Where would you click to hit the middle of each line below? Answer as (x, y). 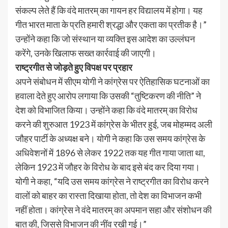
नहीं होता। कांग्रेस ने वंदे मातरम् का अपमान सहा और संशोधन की (113, 210)
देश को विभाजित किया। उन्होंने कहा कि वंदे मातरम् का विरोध (106, 110)
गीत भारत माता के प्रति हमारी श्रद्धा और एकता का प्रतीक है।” (111, 25)
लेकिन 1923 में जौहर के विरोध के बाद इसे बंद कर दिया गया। (108, 167)
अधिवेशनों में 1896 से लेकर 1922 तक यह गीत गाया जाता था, (110, 153)
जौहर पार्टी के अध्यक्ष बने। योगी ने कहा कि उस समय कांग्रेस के (110, 139)
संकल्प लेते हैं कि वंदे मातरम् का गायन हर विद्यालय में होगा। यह (109, 10)
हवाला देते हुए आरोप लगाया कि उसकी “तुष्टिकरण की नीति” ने (108, 96)
